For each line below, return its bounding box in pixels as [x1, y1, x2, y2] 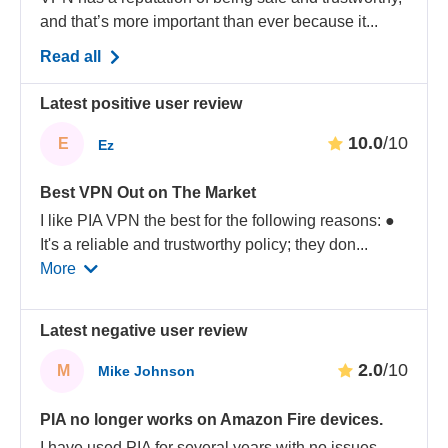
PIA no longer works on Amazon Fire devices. [40, 410, 384, 428]
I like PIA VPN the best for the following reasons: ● [40, 212, 396, 230]
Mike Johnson [98, 363, 196, 380]
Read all [40, 47, 106, 65]
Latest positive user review [40, 95, 243, 113]
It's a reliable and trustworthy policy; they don [40, 236, 357, 254]
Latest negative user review [40, 321, 248, 339]
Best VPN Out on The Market [40, 184, 257, 202]
